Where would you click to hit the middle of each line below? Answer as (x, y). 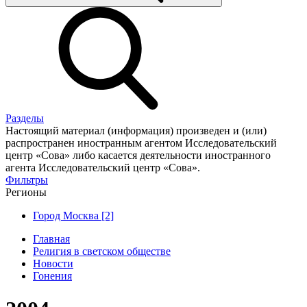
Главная (51, 238)
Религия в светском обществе (102, 251)
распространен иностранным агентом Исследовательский (141, 143)
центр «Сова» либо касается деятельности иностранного (138, 155)
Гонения (52, 275)
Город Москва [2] (73, 215)
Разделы (25, 118)
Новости (53, 263)
